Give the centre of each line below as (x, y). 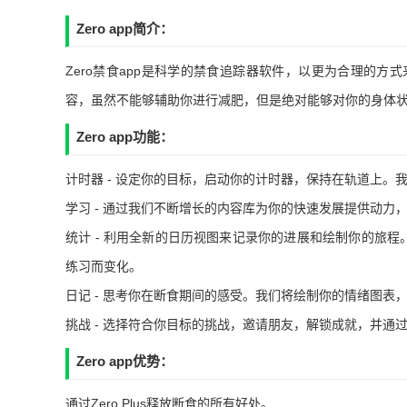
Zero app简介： (125, 29)
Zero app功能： (125, 137)
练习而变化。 (104, 266)
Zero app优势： (125, 361)
